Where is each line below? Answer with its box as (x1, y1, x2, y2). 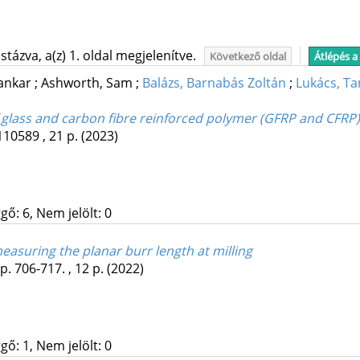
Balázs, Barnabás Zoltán (141, 74, 286, 92)
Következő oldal (209, 49, 286, 63)
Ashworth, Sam (40, 74, 136, 92)
